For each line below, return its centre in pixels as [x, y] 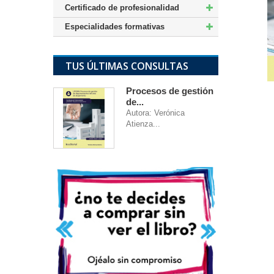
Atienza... [143, 124]
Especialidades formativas [115, 27]
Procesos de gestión [170, 91]
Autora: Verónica [155, 113]
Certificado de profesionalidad [122, 8]
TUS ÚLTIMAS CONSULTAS [127, 66]
